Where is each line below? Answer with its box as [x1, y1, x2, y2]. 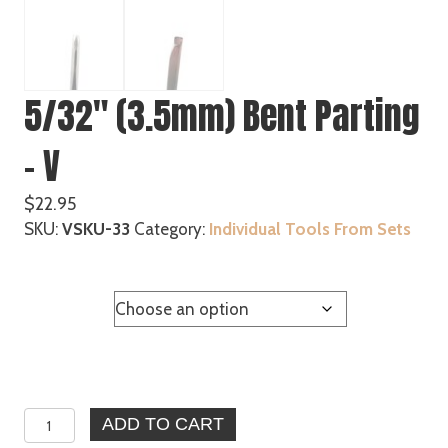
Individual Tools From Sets [209, 219, 411, 239]
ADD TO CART [101, 414, 224, 434]
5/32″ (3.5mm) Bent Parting [24, 89, 420, 143]
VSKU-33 [62, 219, 130, 239]
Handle [31, 296, 76, 311]
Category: [134, 219, 209, 239]
